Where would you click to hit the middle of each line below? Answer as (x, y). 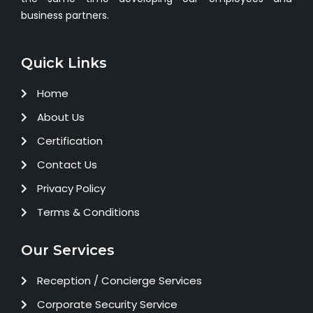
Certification (70, 141)
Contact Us (67, 165)
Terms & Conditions (88, 212)
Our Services (68, 250)
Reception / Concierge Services (119, 281)
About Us (60, 117)
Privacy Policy (71, 189)
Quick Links (64, 63)
